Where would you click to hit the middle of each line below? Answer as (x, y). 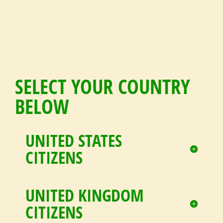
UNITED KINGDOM (85, 195)
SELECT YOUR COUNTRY (103, 86)
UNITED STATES (74, 140)
